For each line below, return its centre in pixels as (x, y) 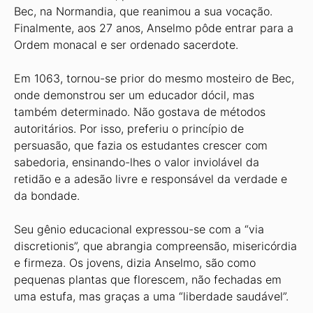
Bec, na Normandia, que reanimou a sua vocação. (143, 11)
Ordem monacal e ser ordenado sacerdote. (126, 45)
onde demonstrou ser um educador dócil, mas (134, 95)
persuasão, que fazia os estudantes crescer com (141, 145)
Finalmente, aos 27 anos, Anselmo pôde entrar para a (154, 28)
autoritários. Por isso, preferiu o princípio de (129, 129)
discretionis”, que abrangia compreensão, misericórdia (155, 246)
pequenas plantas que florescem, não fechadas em (148, 279)
